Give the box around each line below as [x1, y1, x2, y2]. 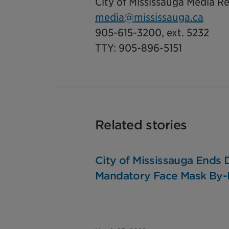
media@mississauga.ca [95, 11, 203, 24]
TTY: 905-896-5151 [95, 42, 182, 54]
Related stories [95, 118, 187, 132]
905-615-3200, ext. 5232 [95, 27, 209, 39]
